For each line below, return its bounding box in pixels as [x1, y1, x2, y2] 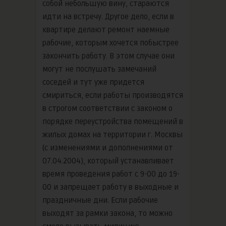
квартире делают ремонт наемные [42, 25, 169, 34]
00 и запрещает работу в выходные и [42, 182, 179, 192]
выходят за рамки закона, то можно [42, 208, 173, 218]
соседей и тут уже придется [42, 77, 144, 87]
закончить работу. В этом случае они [42, 51, 175, 61]
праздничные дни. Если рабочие [42, 195, 158, 205]
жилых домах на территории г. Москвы [42, 130, 183, 139]
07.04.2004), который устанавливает [42, 156, 174, 165]
